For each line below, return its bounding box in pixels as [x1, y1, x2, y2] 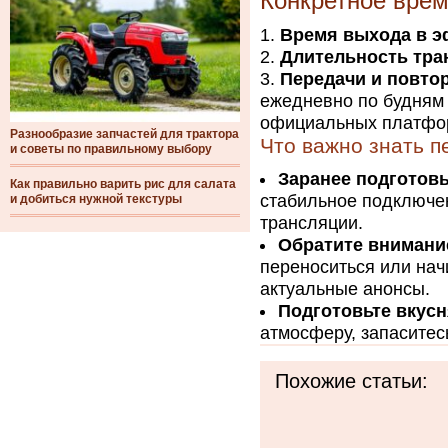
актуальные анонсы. [260, 279, 430, 299]
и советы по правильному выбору [10, 142, 212, 156]
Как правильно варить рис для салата [10, 177, 236, 191]
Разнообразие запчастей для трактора [10, 127, 239, 141]
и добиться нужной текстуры [10, 192, 182, 206]
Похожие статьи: [275, 370, 428, 392]
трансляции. [260, 213, 363, 233]
